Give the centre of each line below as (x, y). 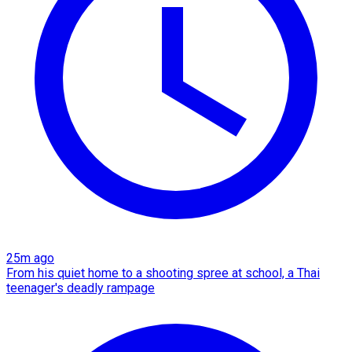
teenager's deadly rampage (81, 288)
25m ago (30, 258)
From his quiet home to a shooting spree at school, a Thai (163, 273)
